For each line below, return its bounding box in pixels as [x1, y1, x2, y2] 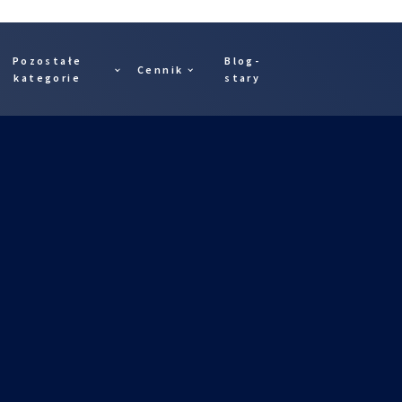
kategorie [13, 71, 81, 84]
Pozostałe [12, 54, 83, 67]
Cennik [136, 62, 184, 76]
